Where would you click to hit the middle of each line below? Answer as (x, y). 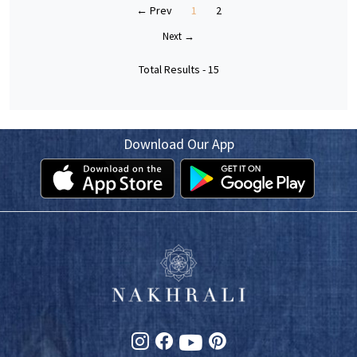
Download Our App (178, 144)
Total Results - (173, 70)
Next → (178, 37)
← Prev (154, 11)
